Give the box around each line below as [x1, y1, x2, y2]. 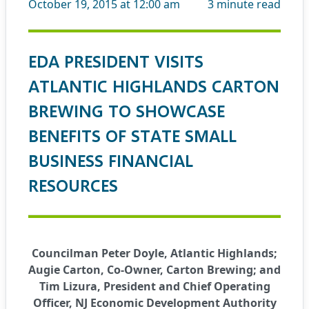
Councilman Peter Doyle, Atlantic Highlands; [32, 246, 277, 261]
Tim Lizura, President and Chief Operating [39, 279, 270, 294]
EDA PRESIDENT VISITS [28, 51, 203, 71]
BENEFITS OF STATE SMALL [28, 126, 237, 146]
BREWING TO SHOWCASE [28, 101, 225, 121]
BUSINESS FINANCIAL [28, 150, 193, 170]
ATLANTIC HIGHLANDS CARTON [28, 76, 279, 96]
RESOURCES [28, 175, 118, 195]
